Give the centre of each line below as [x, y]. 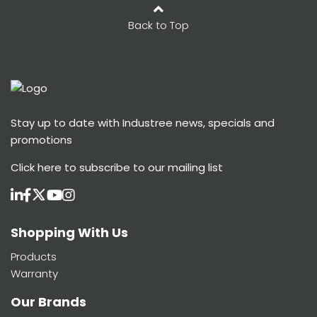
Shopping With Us [69, 233]
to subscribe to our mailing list [142, 168]
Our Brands [48, 302]
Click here [36, 168]
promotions [41, 140]
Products [34, 257]
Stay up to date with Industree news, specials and [143, 123]
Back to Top [158, 25]
